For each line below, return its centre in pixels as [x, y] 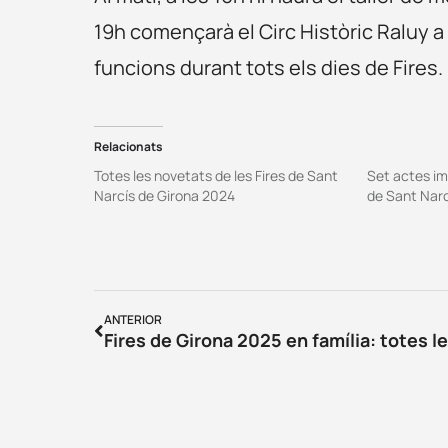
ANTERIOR [133, 319]
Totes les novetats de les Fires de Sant [216, 175]
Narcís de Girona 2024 [165, 195]
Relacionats [129, 146]
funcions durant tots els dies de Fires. [269, 67]
